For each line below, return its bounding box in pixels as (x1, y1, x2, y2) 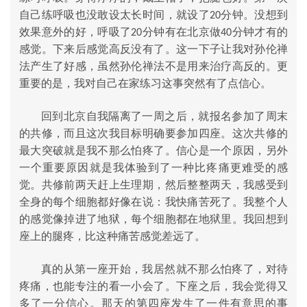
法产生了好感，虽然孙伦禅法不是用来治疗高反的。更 (19, 60, 288, 72)
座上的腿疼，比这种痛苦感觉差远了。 (19, 230, 206, 242)
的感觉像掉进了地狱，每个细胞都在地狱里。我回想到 (19, 212, 288, 225)
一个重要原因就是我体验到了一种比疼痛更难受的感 (19, 161, 288, 173)
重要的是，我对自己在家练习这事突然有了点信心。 (19, 77, 271, 89)
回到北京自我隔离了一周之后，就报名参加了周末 (41, 110, 288, 122)
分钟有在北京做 (142, 25, 221, 38)
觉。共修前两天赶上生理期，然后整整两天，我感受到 (19, 178, 288, 191)
